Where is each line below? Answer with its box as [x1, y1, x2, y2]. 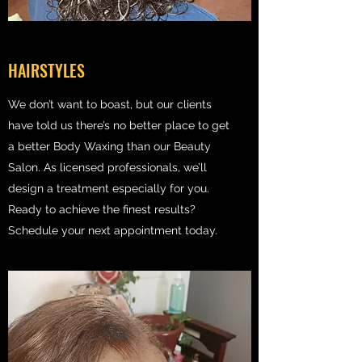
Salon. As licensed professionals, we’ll [8, 161, 207, 174]
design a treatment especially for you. [8, 182, 209, 195]
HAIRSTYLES [8, 58, 89, 82]
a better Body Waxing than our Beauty [8, 140, 211, 153]
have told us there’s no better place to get [8, 119, 229, 132]
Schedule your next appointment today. [8, 224, 217, 237]
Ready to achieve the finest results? [8, 203, 196, 216]
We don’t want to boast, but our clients [8, 98, 212, 111]
